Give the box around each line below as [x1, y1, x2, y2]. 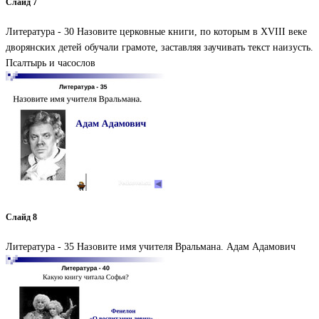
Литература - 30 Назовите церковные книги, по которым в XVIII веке [6, 26, 307, 38]
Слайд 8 [6, 212, 37, 222]
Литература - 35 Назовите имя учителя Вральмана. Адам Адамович [6, 241, 296, 253]
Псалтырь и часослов [6, 58, 95, 69]
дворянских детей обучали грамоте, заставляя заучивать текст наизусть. [6, 42, 313, 53]
